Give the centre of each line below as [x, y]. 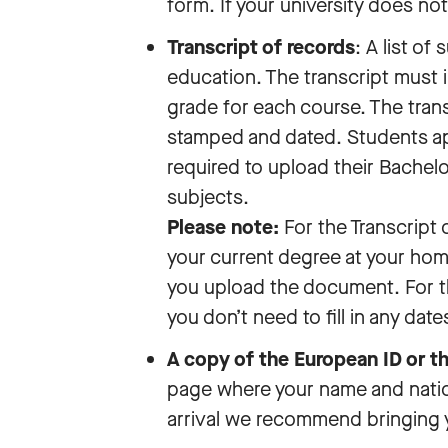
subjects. [208, 197]
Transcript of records [261, 47]
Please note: [223, 227]
